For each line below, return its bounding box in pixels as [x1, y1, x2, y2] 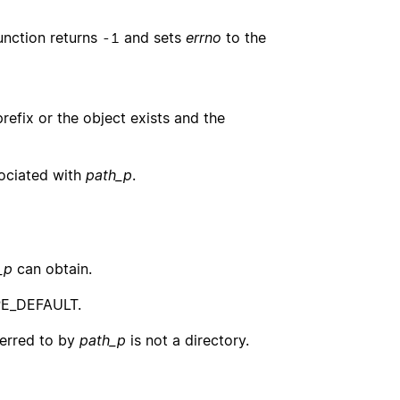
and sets [120, 28, 186, 46]
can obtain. [12, 259, 92, 278]
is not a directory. [126, 330, 249, 349]
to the [221, 28, 266, 46]
